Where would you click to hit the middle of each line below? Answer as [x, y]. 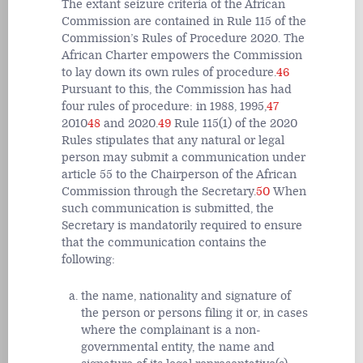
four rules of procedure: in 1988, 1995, [164, 107]
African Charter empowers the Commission [182, 56]
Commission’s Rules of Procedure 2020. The [183, 39]
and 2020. [129, 124]
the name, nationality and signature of [186, 297]
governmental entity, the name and [178, 348]
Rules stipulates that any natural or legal [173, 141]
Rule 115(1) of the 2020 [234, 124]
